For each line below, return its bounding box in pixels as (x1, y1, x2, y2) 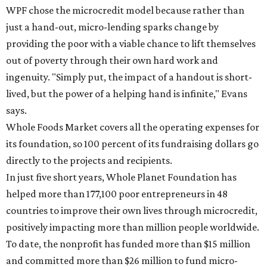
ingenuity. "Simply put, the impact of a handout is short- (6, 71, 252, 83)
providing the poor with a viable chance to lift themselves (6, 38, 256, 49)
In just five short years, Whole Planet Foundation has (6, 171, 237, 183)
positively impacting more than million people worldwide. (6, 221, 259, 233)
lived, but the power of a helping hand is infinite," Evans (6, 88, 247, 100)
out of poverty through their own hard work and (6, 54, 218, 66)
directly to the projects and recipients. (6, 154, 172, 166)
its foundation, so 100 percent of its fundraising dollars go (6, 138, 259, 150)
